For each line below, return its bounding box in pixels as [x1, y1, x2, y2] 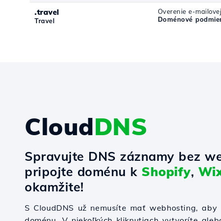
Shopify [142, 164, 191, 179]
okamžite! [25, 179, 84, 194]
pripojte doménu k [25, 164, 142, 179]
